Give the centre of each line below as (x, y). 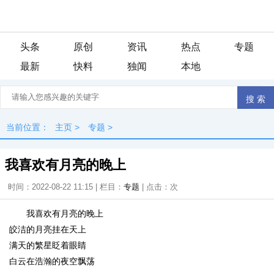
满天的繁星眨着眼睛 (48, 245)
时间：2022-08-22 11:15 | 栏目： (66, 187)
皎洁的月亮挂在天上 (48, 229)
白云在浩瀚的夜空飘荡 (52, 261)
